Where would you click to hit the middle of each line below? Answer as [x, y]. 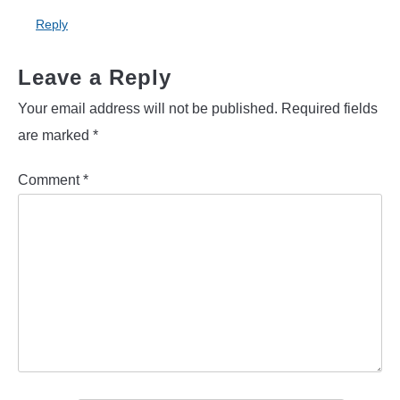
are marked [55, 135]
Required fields [329, 108]
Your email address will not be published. [148, 108]
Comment [50, 179]
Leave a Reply [95, 77]
